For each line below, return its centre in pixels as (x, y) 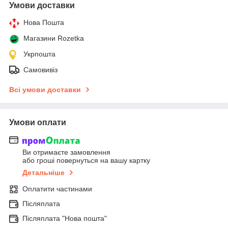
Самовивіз (40, 70)
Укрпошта (39, 54)
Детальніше (44, 172)
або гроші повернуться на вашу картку (86, 160)
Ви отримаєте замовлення (66, 152)
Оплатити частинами (57, 189)
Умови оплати (38, 123)
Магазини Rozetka (54, 38)
